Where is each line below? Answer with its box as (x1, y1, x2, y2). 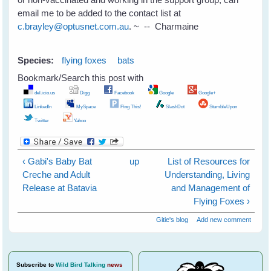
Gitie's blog (155, 216, 188, 224)
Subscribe (16, 261, 47, 269)
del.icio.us (33, 90, 56, 96)
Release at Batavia (22, 182, 97, 193)
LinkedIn (33, 103, 52, 110)
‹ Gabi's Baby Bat (22, 155, 92, 166)
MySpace (75, 103, 96, 110)
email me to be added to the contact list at (18, 7, 181, 18)
